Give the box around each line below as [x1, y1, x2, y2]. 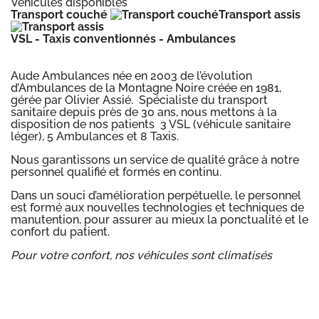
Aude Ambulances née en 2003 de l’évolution [11, 68, 252, 83]
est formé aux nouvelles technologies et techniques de [11, 200, 304, 214]
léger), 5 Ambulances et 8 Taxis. [11, 129, 179, 143]
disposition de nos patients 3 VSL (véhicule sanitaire [11, 117, 291, 131]
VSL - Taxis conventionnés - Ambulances [11, 31, 236, 46]
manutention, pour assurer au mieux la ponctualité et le [11, 212, 308, 226]
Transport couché [11, 7, 110, 21]
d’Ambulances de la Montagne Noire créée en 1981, [11, 80, 281, 95]
